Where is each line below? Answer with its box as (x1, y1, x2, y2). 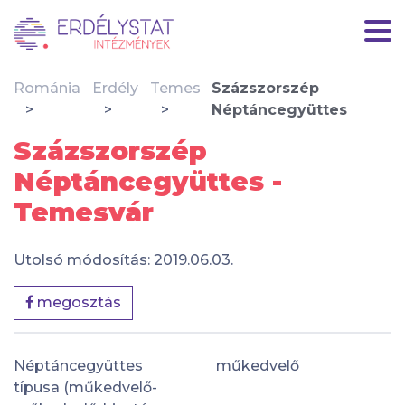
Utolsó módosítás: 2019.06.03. (14, 251, 233, 268)
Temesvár (14, 196, 154, 228)
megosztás (33, 294, 121, 311)
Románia (14, 80, 80, 97)
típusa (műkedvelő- (14, 378, 157, 396)
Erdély (91, 80, 138, 97)
